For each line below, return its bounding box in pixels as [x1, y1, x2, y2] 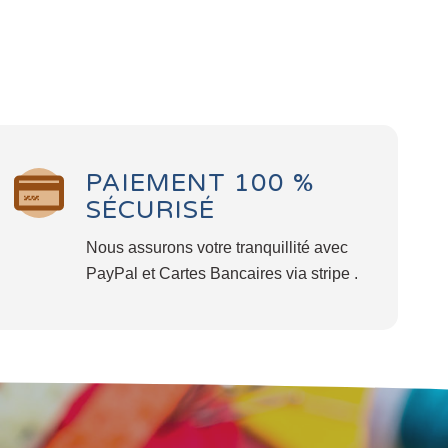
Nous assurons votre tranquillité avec [86, 238, 348, 256]
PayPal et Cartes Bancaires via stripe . [86, 264, 358, 282]
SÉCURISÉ [86, 195, 215, 226]
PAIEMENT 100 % [86, 168, 314, 199]
